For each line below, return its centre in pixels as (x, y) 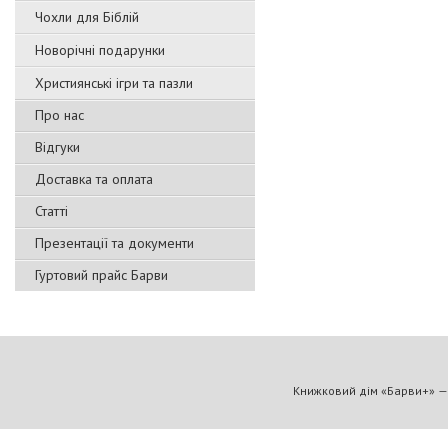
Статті (51, 211)
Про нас (59, 115)
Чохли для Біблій (87, 17)
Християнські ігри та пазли (114, 83)
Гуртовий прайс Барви (101, 275)
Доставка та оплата (94, 179)
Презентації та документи (114, 243)
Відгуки (57, 147)
